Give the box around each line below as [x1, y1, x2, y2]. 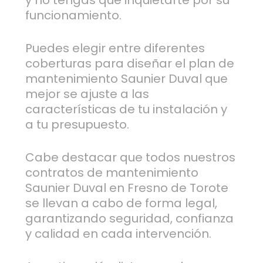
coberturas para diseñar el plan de [25, 55, 234, 72]
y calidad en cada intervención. [25, 225, 211, 242]
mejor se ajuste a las [25, 86, 149, 103]
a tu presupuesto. [25, 116, 129, 133]
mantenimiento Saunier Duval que [25, 70, 228, 87]
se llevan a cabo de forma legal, [25, 195, 217, 212]
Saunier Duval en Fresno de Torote [25, 180, 228, 197]
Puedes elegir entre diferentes [25, 40, 205, 57]
